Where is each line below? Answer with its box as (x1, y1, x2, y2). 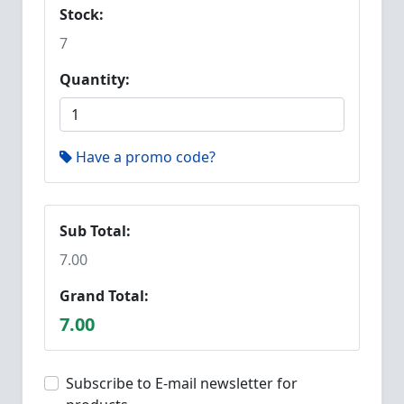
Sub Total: (60, 221, 131, 241)
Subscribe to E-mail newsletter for (66, 373, 298, 393)
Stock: (60, 5, 104, 24)
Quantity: (60, 69, 130, 89)
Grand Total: (60, 286, 149, 306)
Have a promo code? (76, 147, 216, 167)
